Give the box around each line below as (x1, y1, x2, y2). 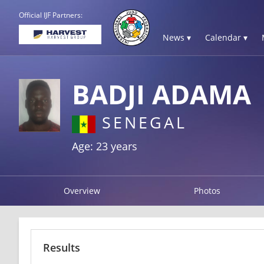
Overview (63, 184, 100, 196)
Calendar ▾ (205, 32, 247, 43)
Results (43, 240, 80, 255)
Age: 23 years (72, 138, 137, 153)
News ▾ (163, 32, 191, 43)
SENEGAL (95, 111, 187, 133)
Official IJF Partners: (19, 10, 82, 20)
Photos (194, 184, 221, 196)
